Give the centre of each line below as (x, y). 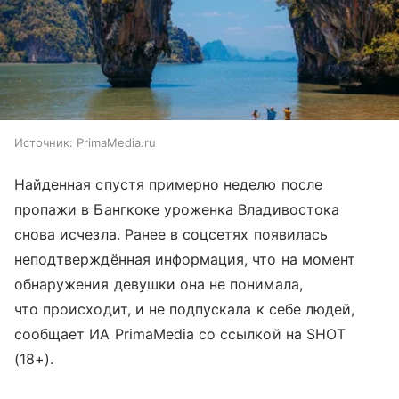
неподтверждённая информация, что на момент (185, 259)
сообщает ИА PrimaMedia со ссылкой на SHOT (180, 334)
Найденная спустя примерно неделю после (168, 184)
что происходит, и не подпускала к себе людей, (185, 309)
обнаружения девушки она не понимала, (159, 284)
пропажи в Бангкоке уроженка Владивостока (177, 209)
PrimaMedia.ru (116, 142)
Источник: (44, 142)
